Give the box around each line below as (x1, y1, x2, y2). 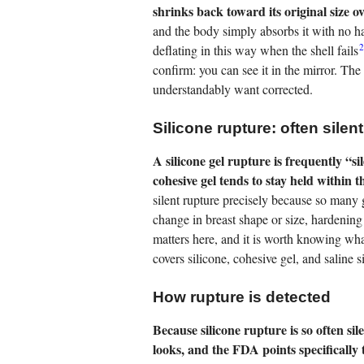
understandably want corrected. (153, 80, 313, 98)
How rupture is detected (153, 288, 331, 306)
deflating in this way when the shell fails (153, 41, 358, 59)
